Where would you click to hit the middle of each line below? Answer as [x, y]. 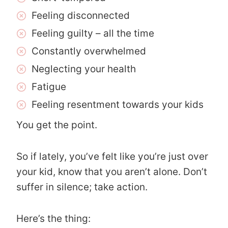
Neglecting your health [84, 69]
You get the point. [57, 125]
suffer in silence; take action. [82, 187]
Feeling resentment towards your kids [118, 104]
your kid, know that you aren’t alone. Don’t [112, 172]
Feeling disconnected [81, 15]
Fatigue [49, 87]
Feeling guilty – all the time [93, 33]
